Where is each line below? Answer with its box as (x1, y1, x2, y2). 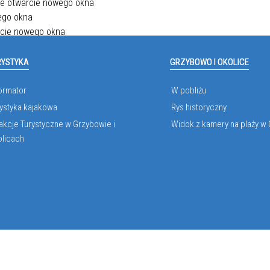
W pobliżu (171, 85, 207, 96)
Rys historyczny (171, 102, 227, 113)
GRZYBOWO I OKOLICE (170, 57, 250, 67)
